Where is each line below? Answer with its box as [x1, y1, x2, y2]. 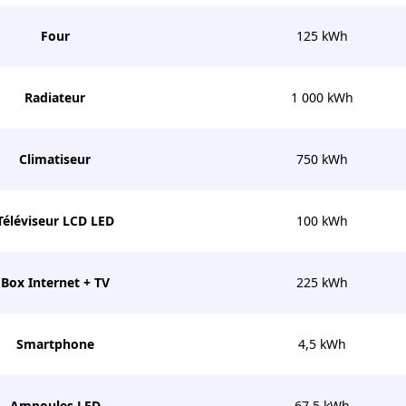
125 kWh [295, 27, 348, 44]
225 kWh [295, 274, 348, 291]
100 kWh [295, 212, 348, 229]
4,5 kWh [297, 335, 346, 353]
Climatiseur [19, 150, 92, 168]
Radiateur [24, 89, 86, 106]
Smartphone [15, 335, 94, 353]
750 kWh [295, 150, 348, 168]
